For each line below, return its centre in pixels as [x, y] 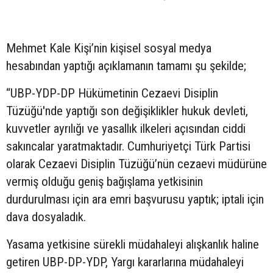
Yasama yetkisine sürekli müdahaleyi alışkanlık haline [133, 245]
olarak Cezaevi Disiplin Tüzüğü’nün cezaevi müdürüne [136, 164]
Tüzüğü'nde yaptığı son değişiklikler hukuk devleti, [127, 111]
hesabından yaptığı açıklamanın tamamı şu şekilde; [126, 66]
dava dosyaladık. [46, 217]
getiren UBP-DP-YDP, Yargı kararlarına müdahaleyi [125, 262]
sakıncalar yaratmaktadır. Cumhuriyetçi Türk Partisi [128, 147]
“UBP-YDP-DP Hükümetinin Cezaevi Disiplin [112, 94]
